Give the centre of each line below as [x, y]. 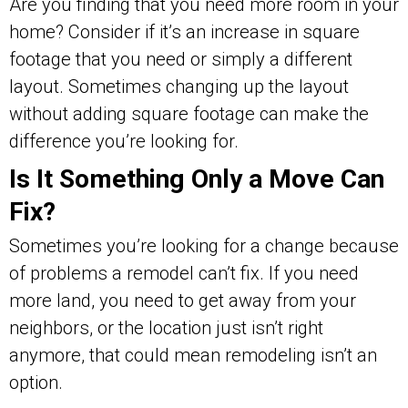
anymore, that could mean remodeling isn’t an [193, 355]
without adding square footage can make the [189, 113]
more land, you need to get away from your [183, 301]
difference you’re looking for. [124, 141]
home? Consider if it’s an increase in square [184, 31]
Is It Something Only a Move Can [197, 178]
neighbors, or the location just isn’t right [166, 328]
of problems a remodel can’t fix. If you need [184, 273]
